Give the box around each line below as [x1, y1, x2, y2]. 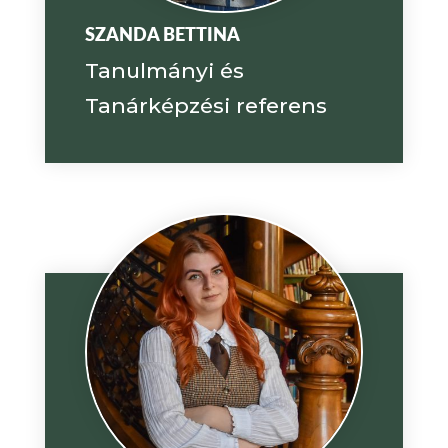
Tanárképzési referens [84, 92, 327, 118]
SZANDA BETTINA [84, 22, 240, 45]
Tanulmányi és [84, 57, 244, 83]
